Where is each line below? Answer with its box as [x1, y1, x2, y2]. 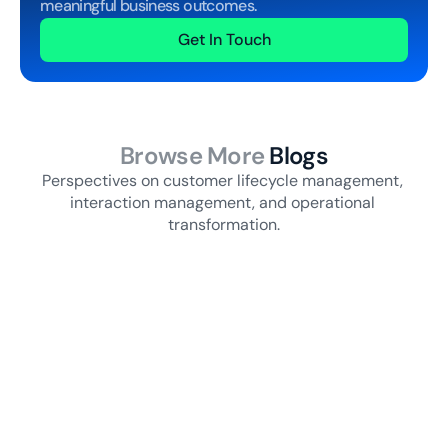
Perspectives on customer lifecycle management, [41, 170, 403, 191]
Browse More [120, 140, 265, 171]
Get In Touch [178, 29, 271, 50]
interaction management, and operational [69, 192, 375, 213]
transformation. [168, 214, 280, 235]
